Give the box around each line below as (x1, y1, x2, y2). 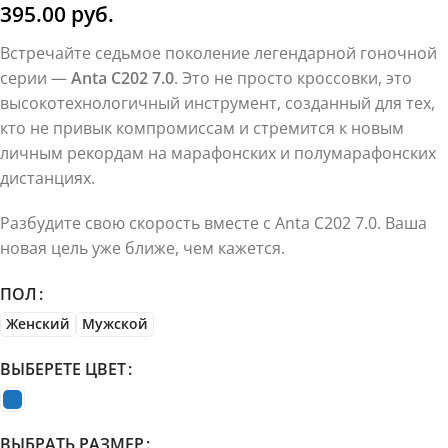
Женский (6, 314, 70, 334)
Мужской (82, 314, 148, 334)
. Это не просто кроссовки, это (174, 67, 412, 90)
